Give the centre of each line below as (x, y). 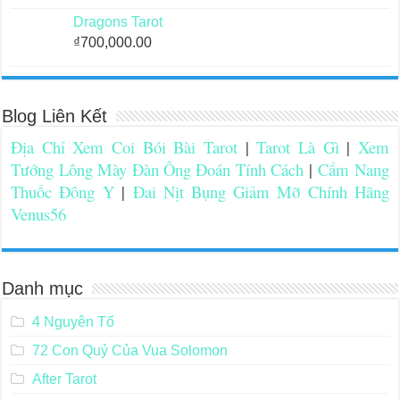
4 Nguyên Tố (73, 322)
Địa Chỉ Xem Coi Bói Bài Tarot (124, 147)
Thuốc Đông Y (62, 192)
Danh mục (43, 289)
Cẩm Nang (354, 170)
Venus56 (39, 214)
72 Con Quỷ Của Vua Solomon (129, 351)
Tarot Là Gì (298, 147)
